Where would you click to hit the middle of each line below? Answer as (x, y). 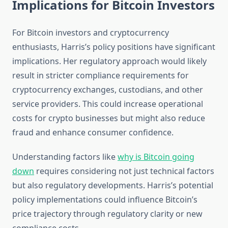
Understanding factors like (65, 157)
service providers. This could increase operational (108, 104)
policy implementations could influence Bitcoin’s (105, 200)
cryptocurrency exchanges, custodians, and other (108, 90)
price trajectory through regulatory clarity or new (107, 214)
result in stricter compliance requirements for (101, 76)
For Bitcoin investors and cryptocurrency (91, 33)
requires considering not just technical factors (124, 171)
